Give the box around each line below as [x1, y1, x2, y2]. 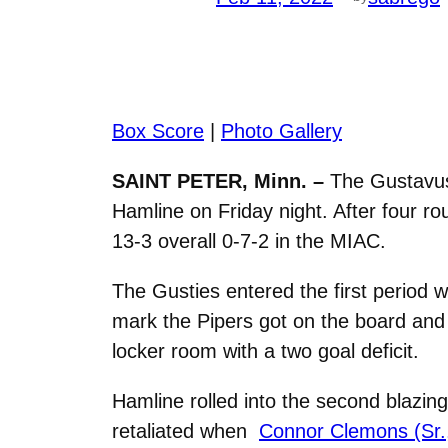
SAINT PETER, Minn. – [112, 169, 330, 192]
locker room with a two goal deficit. [112, 339, 419, 362]
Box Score [112, 119, 204, 142]
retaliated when [112, 419, 253, 442]
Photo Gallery [221, 119, 342, 142]
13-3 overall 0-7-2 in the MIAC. [112, 229, 386, 252]
